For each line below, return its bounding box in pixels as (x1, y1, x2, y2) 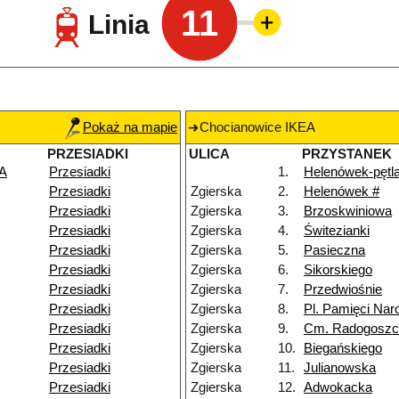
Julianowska (304, 361, 376, 376)
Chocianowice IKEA (199, 120, 315, 135)
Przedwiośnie (304, 282, 382, 297)
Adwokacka (304, 380, 372, 395)
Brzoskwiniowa (304, 204, 392, 219)
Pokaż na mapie (83, 120, 177, 135)
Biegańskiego (304, 341, 382, 356)
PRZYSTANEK (302, 147, 392, 162)
